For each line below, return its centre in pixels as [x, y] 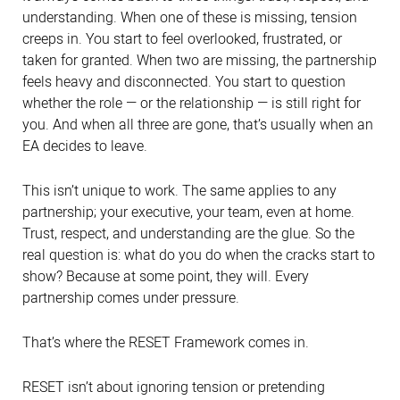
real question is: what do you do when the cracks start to [199, 255]
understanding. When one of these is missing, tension [190, 17]
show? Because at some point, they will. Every [166, 276]
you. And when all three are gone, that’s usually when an [198, 125]
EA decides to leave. [85, 146]
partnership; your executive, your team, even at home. [188, 212]
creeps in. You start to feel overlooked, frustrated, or [182, 39]
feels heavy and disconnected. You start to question [184, 82]
